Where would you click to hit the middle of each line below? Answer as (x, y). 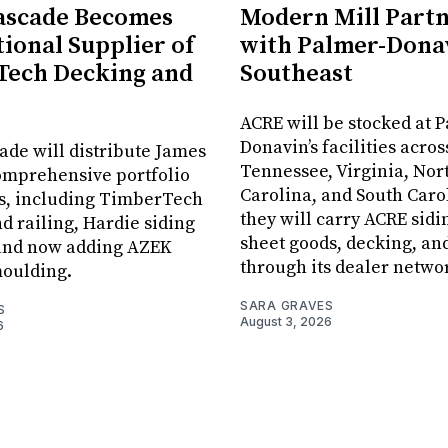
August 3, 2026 (286, 322)
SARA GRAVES (287, 306)
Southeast (296, 74)
